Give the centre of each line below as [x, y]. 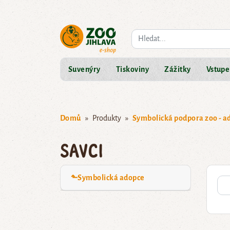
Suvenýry [84, 69]
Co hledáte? [149, 35]
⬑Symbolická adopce [108, 177]
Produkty [107, 118]
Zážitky [178, 69]
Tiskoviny [132, 69]
